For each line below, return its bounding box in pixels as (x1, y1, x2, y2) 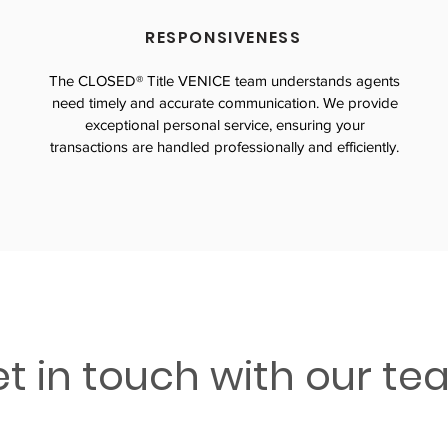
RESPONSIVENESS (145, 26, 302, 49)
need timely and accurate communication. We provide (51, 94, 398, 111)
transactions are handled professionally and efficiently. (50, 138, 400, 155)
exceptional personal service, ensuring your (84, 116, 365, 133)
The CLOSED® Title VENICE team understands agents (49, 72, 401, 89)
